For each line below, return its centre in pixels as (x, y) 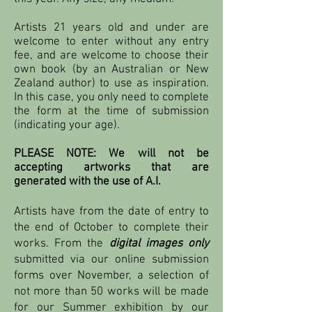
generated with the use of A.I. (89, 181)
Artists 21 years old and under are (111, 28)
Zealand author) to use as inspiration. (111, 83)
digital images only (159, 243)
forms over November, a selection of (111, 275)
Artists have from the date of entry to (111, 211)
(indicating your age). (68, 125)
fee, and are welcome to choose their (111, 55)
